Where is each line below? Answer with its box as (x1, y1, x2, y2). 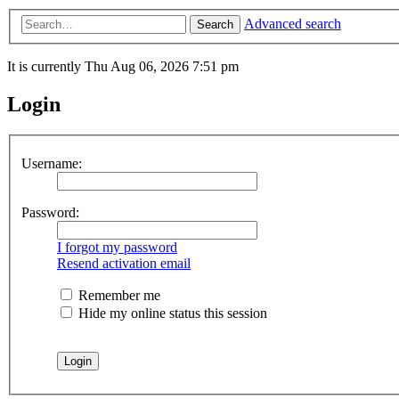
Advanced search (244, 16, 341, 32)
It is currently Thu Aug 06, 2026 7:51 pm (7, 59, 239, 75)
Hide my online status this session (75, 305, 267, 321)
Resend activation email (57, 255, 191, 271)
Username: (21, 155, 82, 171)
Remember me (75, 287, 160, 303)
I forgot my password (57, 239, 177, 255)
